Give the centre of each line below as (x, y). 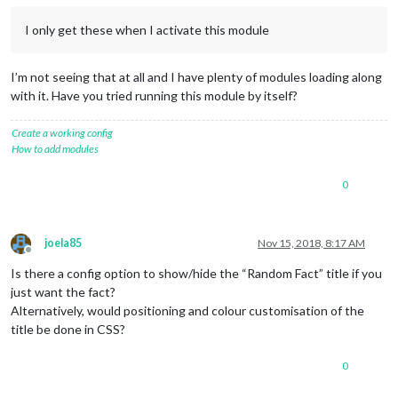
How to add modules (55, 148)
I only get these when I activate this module (147, 29)
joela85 (63, 243)
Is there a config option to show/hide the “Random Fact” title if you (196, 273)
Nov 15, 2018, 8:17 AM (311, 243)
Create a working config (62, 132)
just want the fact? (63, 291)
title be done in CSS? (68, 329)
